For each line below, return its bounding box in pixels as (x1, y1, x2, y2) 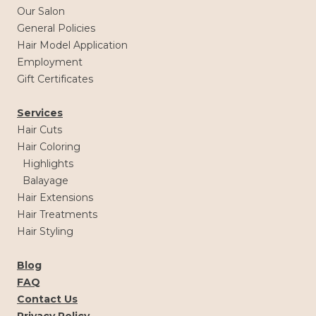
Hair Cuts (17, 123, 62, 136)
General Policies (17, 21, 95, 35)
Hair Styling (17, 224, 73, 238)
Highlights (23, 157, 73, 170)
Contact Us (17, 292, 78, 305)
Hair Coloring (17, 140, 80, 153)
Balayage (23, 174, 68, 187)
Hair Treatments (17, 207, 97, 221)
